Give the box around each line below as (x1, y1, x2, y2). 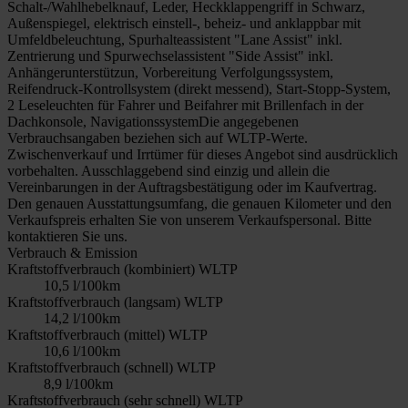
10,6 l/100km (44, 342, 120, 359)
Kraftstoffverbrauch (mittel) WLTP (7, 326, 208, 342)
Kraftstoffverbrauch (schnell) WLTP (7, 359, 216, 375)
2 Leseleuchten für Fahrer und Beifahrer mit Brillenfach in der (7, 97, 363, 113)
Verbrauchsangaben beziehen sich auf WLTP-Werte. (7, 129, 308, 146)
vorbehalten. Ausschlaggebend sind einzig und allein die (7, 162, 330, 178)
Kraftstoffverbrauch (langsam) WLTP (7, 293, 223, 310)
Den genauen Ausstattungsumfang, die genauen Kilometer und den (7, 195, 392, 211)
